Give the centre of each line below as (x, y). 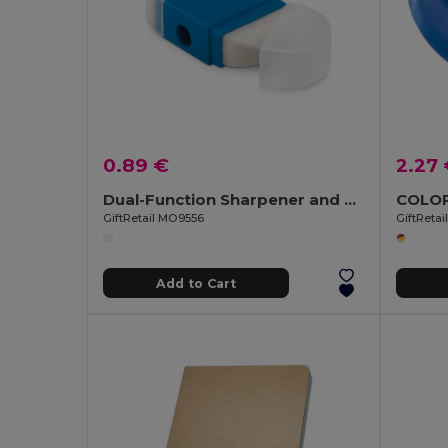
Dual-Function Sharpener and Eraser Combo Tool (350, 200)
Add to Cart (195, 283)
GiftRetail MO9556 (154, 218)
